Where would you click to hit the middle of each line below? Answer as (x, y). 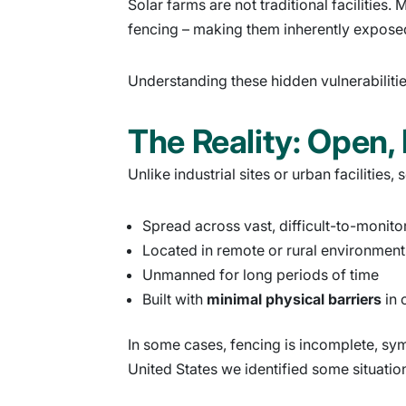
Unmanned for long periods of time (261, 274)
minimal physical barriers (294, 299)
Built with (174, 299)
